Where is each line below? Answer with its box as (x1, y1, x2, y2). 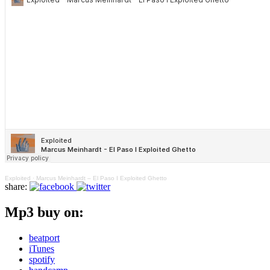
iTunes (29, 243, 54, 254)
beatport (29, 232, 60, 243)
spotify (29, 254, 55, 265)
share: (5, 181, 30, 192)
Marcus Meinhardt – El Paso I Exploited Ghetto (36, 174, 167, 181)
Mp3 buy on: (5, 204, 84, 220)
